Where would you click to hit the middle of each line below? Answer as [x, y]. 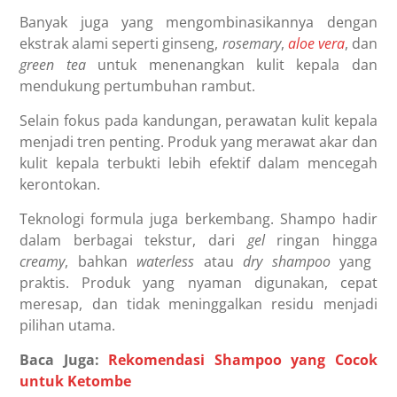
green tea [53, 64]
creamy [43, 261]
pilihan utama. [68, 325]
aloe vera [316, 43]
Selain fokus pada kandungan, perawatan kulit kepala [198, 120]
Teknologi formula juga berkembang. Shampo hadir [198, 218]
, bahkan [101, 261]
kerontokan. [60, 184]
